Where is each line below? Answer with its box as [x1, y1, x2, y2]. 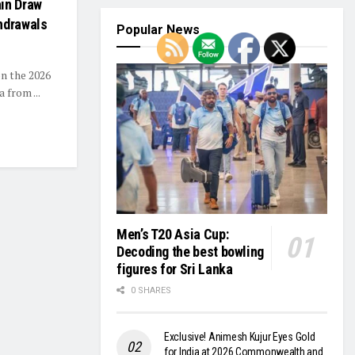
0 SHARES [128, 285, 171, 296]
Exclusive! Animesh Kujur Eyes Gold [164, 330, 315, 344]
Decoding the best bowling [116, 243, 264, 261]
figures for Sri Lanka [116, 261, 233, 278]
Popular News [116, 22, 200, 37]
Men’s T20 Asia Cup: [116, 226, 229, 243]
